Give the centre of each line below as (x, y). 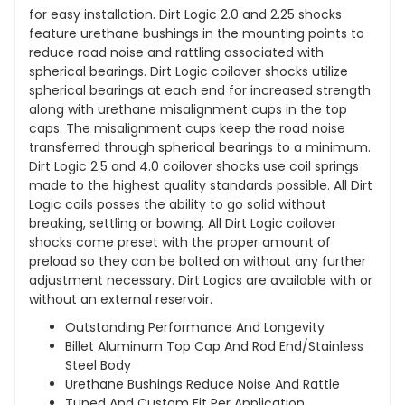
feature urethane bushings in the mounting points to (197, 34)
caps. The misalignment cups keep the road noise (187, 129)
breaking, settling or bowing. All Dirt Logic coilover (183, 224)
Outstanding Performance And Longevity (195, 328)
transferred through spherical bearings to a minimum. (200, 148)
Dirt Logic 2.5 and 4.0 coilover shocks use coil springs (194, 167)
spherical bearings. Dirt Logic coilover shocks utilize (188, 72)
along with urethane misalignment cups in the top (188, 110)
